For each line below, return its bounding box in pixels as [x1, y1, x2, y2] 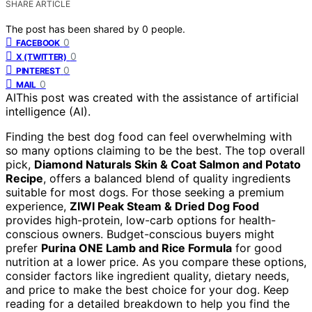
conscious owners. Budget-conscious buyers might [6, 226, 274, 241]
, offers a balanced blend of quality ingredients [43, 171, 290, 185]
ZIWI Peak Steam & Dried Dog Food [70, 198, 259, 213]
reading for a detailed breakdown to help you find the [6, 296, 290, 311]
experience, [6, 198, 70, 213]
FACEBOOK [16, 37, 60, 48]
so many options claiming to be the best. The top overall [6, 143, 305, 157]
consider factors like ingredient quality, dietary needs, [6, 268, 289, 283]
